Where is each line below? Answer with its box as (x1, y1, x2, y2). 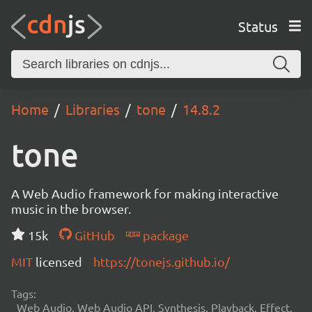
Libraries (65, 100, 120, 118)
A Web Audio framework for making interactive (11, 186, 279, 201)
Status (237, 17, 278, 35)
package (139, 228, 189, 242)
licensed (36, 254, 82, 269)
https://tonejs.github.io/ (93, 254, 230, 269)
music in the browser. (11, 201, 131, 216)
